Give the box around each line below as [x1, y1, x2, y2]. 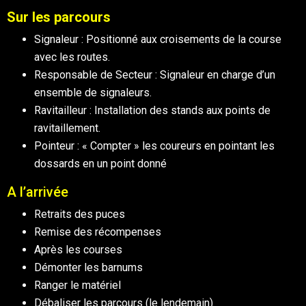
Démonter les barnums [34, 261, 143, 274]
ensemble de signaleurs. [34, 86, 154, 99]
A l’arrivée [7, 184, 68, 200]
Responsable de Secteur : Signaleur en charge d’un [34, 68, 275, 81]
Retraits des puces [34, 208, 125, 221]
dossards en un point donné [34, 157, 167, 170]
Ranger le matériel [34, 279, 121, 292]
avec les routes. [34, 51, 110, 64]
